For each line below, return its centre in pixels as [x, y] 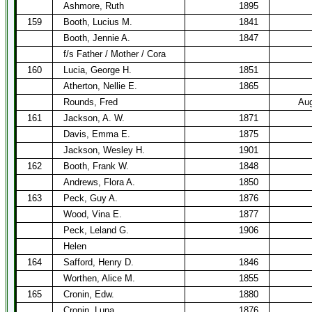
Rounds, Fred [91, 102]
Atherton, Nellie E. [100, 86]
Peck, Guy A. [91, 198]
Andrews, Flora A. [99, 182]
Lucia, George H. [97, 70]
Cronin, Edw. [89, 294]
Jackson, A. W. [94, 118]
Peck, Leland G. [96, 230]
